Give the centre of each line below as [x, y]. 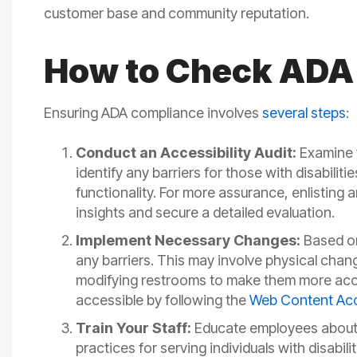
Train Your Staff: [133, 328]
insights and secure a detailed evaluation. [205, 213]
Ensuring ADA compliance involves [153, 113]
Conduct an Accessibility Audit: [186, 153]
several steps [304, 113]
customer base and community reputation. [177, 14]
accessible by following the [163, 300]
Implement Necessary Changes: [188, 241]
